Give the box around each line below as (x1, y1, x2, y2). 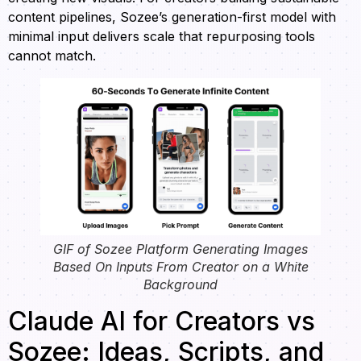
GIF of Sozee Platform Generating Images (53, 241, 308, 258)
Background (143, 276, 218, 293)
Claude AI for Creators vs (8, 305, 315, 338)
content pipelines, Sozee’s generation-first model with (8, 8, 336, 25)
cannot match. (8, 47, 96, 64)
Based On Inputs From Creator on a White (52, 259, 309, 276)
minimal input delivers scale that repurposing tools (8, 27, 315, 44)
